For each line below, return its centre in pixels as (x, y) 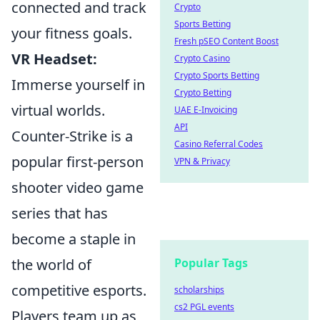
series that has (60, 213)
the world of (51, 265)
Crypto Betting (203, 92)
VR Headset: (54, 59)
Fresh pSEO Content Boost (226, 41)
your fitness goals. (72, 33)
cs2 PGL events (204, 307)
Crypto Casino (202, 58)
